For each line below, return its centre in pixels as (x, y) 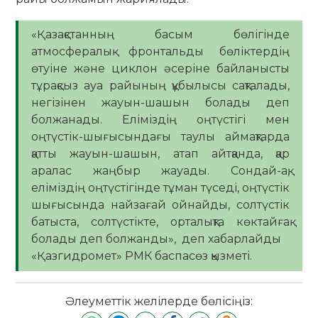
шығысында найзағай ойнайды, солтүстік (160, 205)
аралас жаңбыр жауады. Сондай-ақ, (160, 171)
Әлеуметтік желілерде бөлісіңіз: (159, 302)
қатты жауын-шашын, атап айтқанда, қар (160, 154)
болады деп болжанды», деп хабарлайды (158, 239)
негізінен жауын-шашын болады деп (160, 103)
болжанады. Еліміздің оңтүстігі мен (160, 120)
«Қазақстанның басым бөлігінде (160, 35)
